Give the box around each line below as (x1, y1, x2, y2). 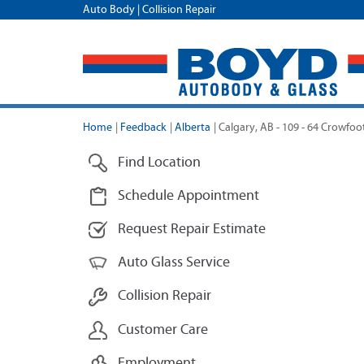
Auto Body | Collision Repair (83, 4, 216, 15)
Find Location (118, 155, 201, 170)
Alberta (175, 122, 210, 133)
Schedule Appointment (118, 188, 259, 204)
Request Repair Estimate (118, 222, 266, 237)
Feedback (120, 122, 167, 133)
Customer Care (118, 322, 208, 337)
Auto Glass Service (118, 255, 230, 271)
